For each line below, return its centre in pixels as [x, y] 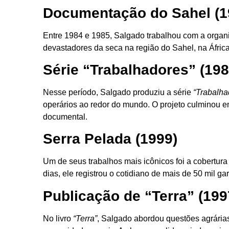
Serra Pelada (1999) [110, 139]
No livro [58, 218]
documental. [65, 117]
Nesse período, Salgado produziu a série [118, 93]
